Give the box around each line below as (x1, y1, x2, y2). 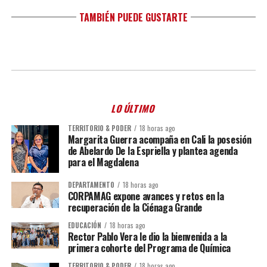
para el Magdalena (67, 155, 139, 169)
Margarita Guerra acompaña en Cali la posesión (67, 132, 252, 147)
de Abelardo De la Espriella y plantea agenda (67, 144, 238, 158)
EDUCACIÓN (67, 220, 101, 230)
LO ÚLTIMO (110, 101, 157, 116)
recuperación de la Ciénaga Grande (67, 200, 203, 215)
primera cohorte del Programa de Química (67, 240, 231, 255)
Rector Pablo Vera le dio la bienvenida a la (67, 229, 227, 244)
